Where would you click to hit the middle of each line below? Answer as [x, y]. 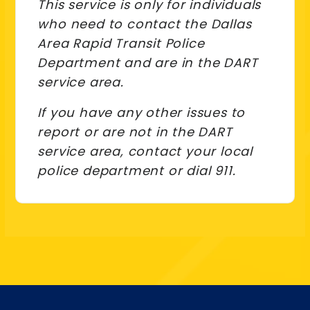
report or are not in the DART [135, 132]
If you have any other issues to [142, 113]
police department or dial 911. [137, 171]
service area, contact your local [145, 152]
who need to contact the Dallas [145, 24]
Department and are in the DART [148, 63]
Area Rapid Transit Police [121, 44]
